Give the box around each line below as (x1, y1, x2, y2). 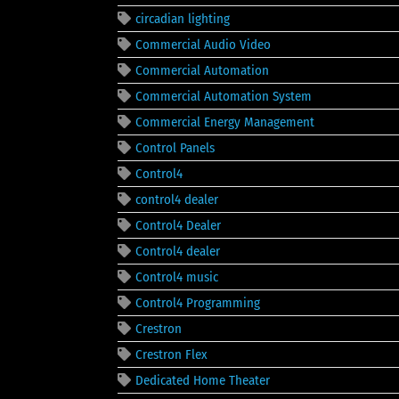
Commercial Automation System (135, 87, 312, 104)
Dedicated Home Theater (135, 371, 270, 388)
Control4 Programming (135, 294, 260, 311)
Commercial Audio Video (135, 36, 271, 53)
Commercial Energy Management (135, 113, 314, 130)
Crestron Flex (135, 346, 208, 362)
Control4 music (135, 268, 218, 285)
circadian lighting (135, 10, 230, 27)
